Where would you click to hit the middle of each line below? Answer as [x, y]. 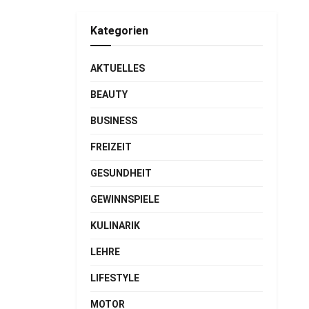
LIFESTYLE [115, 278]
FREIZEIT [111, 147]
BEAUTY [109, 94]
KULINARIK [115, 226]
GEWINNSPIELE [125, 199]
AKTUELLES [118, 68]
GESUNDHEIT [121, 173]
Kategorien [119, 31]
